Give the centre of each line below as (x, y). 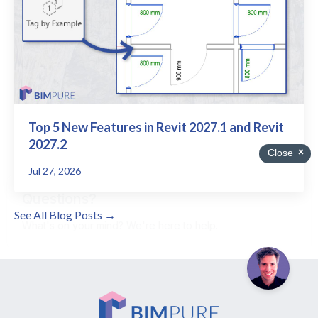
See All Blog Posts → (65, 214)
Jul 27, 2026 (55, 170)
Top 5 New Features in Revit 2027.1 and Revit (156, 127)
